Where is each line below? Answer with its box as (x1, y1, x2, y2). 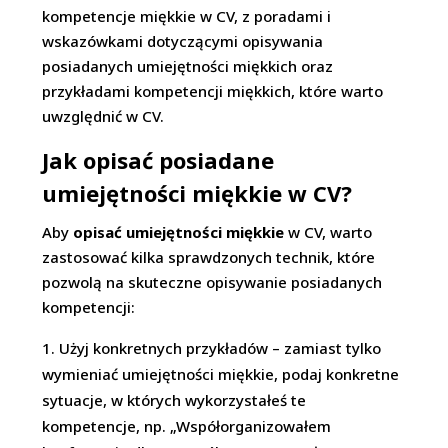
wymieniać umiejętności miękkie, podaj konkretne (42, 364, 400, 384)
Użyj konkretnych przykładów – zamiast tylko (59, 338, 382, 358)
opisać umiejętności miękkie (73, 222, 285, 242)
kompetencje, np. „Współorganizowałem (42, 416, 332, 436)
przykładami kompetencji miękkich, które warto (42, 81, 384, 101)
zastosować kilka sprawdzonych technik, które (42, 247, 376, 267)
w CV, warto (284, 222, 373, 242)
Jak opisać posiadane (42, 145, 275, 175)
